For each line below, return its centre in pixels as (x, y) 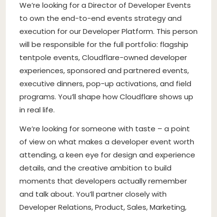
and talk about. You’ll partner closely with (93, 194)
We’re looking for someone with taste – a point (105, 128)
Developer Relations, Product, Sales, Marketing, (103, 207)
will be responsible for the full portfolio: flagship (104, 44)
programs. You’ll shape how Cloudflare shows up (106, 96)
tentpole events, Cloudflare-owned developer (103, 57)
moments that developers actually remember (103, 181)
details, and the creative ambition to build (95, 168)
